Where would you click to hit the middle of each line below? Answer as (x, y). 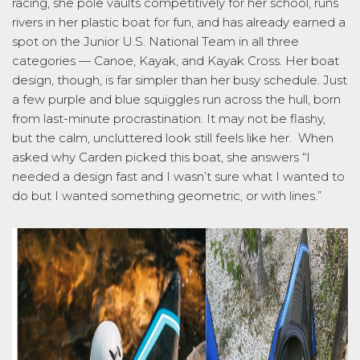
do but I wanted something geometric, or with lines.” (167, 195)
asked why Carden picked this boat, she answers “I (161, 157)
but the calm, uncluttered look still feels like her (151, 137)
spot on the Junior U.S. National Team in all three (155, 41)
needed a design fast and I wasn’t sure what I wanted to (178, 176)
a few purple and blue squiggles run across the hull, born (176, 99)
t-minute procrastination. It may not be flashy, (192, 118)
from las (35, 118)
